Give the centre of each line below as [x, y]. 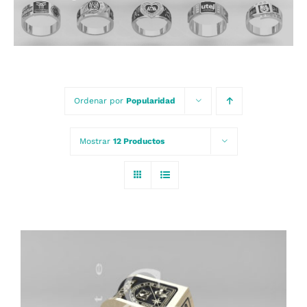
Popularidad [151, 100]
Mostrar [96, 141]
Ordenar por [100, 100]
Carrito [35, 42]
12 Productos [138, 141]
